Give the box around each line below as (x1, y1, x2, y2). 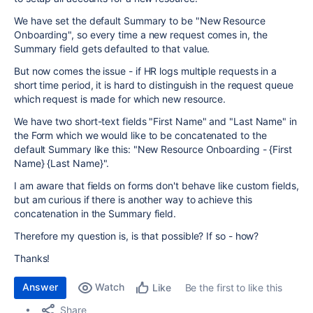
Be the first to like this (184, 282, 282, 293)
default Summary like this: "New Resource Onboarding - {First (14, 143, 292, 155)
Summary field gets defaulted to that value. (14, 43, 213, 54)
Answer (22, 281, 58, 293)
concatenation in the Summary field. (14, 208, 179, 219)
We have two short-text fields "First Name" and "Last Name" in (14, 115, 297, 127)
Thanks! (14, 252, 50, 264)
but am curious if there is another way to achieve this (14, 194, 252, 205)
